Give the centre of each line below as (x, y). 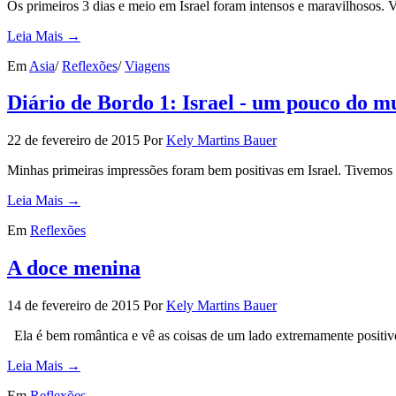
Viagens (147, 65)
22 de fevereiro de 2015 (73, 141)
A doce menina (74, 268)
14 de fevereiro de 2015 (73, 306)
